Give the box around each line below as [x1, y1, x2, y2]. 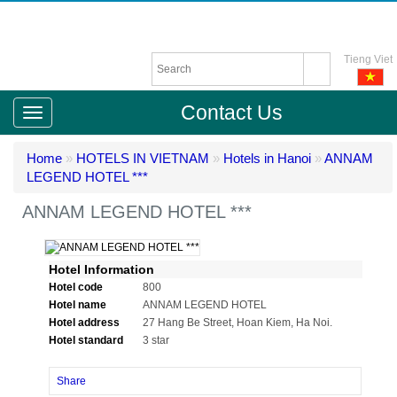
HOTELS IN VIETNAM [76, 151, 209, 166]
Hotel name [49, 299, 106, 311]
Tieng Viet [344, 53, 393, 66]
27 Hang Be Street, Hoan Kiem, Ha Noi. [143, 316, 332, 329]
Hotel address [49, 316, 120, 329]
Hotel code [49, 281, 103, 293]
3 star [143, 334, 169, 346]
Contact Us [180, 101, 283, 124]
